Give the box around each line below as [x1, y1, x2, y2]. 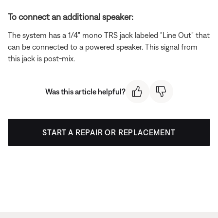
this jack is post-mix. [8, 54, 75, 63]
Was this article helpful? [45, 87, 126, 96]
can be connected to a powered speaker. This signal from [8, 42, 198, 51]
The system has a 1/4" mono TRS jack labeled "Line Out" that [8, 30, 210, 39]
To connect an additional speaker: [8, 11, 133, 22]
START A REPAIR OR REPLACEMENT [42, 128, 176, 137]
